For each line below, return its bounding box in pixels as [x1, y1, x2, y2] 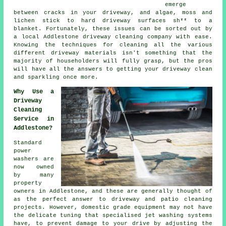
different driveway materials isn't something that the [14, 50, 212, 56]
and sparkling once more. [14, 74, 99, 81]
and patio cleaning [139, 196, 212, 203]
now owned [14, 164, 54, 171]
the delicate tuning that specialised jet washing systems [14, 212, 212, 219]
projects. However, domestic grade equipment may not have [14, 204, 212, 211]
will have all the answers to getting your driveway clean [14, 66, 212, 73]
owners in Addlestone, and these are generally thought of [14, 188, 212, 195]
